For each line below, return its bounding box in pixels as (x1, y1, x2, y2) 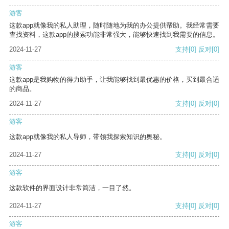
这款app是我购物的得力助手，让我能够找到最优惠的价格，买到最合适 (9, 76, 219, 84)
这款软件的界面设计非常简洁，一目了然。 (9, 184, 135, 192)
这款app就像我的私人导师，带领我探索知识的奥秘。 (9, 133, 166, 141)
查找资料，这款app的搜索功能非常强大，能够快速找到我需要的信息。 (9, 31, 219, 39)
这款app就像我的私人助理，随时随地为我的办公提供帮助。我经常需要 (9, 21, 219, 30)
